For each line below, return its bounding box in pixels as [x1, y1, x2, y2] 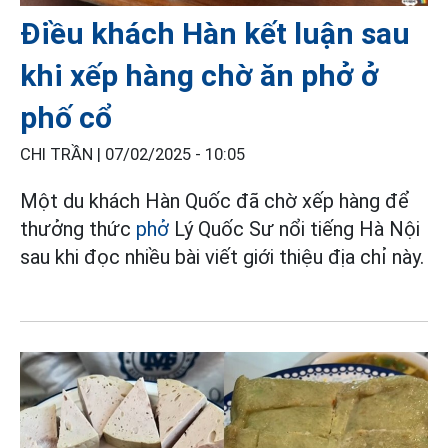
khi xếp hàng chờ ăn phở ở [20, 58, 379, 94]
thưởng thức [20, 217, 136, 242]
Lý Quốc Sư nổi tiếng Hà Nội [174, 217, 420, 242]
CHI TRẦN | [20, 145, 105, 165]
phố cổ [20, 100, 112, 136]
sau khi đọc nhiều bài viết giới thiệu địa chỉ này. [20, 245, 424, 270]
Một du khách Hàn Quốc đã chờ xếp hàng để [20, 189, 409, 214]
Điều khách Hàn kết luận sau [20, 16, 410, 52]
